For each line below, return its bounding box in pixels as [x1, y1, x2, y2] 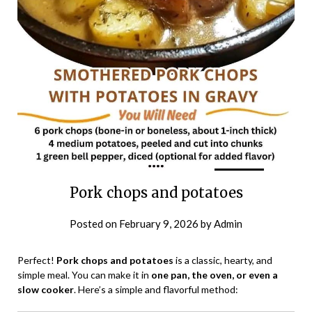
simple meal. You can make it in [17, 268, 151, 281]
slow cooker [17, 283, 74, 295]
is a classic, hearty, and [173, 253, 272, 266]
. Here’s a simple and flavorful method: [74, 283, 238, 295]
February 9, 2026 [119, 217, 198, 230]
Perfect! [17, 253, 56, 266]
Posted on [70, 217, 119, 230]
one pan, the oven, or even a [151, 268, 278, 281]
